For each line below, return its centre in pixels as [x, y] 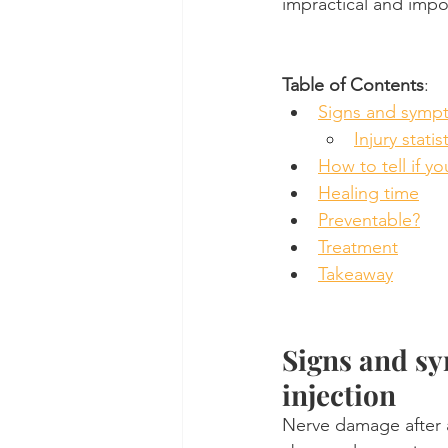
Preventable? [369, 220]
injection [339, 395]
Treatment [358, 247]
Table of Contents [353, 85]
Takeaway [355, 274]
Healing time [368, 193]
